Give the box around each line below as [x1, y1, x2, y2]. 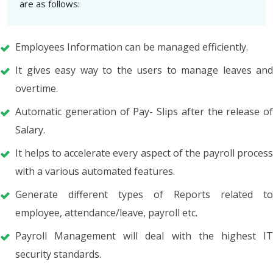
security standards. [15, 247, 101, 261]
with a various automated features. [15, 164, 175, 178]
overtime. [15, 81, 58, 95]
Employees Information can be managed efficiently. [15, 40, 248, 54]
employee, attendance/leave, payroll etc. [15, 205, 197, 219]
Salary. [15, 122, 45, 136]
